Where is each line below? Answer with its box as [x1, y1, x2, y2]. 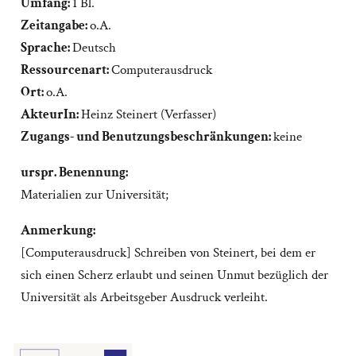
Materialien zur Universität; [20, 186, 168, 204]
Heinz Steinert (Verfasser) [80, 106, 216, 124]
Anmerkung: [20, 222, 95, 240]
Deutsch [72, 39, 116, 57]
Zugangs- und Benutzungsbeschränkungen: [20, 128, 273, 146]
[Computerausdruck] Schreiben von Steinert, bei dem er [20, 244, 315, 262]
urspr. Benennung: [20, 164, 128, 182]
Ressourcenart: [20, 61, 111, 79]
